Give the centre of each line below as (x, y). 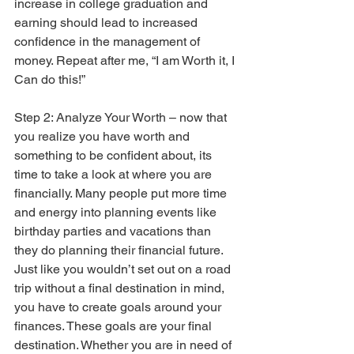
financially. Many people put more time (122, 194)
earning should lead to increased (107, 23)
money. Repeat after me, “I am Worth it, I (126, 61)
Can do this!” (50, 80)
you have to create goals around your (119, 307)
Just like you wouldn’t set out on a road (124, 269)
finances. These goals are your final (115, 326)
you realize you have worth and (104, 137)
